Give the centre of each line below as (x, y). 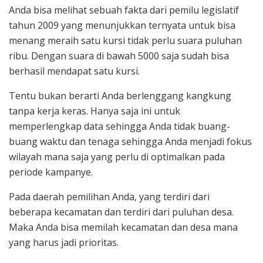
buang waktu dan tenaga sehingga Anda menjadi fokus (130, 142)
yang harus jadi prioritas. (64, 243)
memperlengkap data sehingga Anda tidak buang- (119, 127)
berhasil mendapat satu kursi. (74, 71)
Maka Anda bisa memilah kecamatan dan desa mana (123, 227)
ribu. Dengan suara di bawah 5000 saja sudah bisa (119, 56)
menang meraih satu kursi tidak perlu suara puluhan (125, 41)
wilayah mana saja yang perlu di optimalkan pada (117, 157)
